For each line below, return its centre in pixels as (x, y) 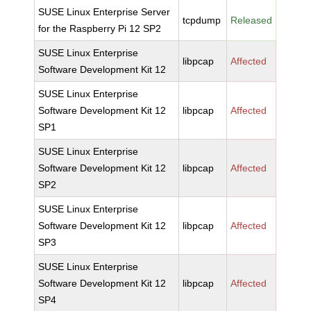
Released (252, 20)
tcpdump (202, 20)
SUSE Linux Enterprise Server (104, 12)
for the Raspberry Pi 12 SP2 (100, 28)
